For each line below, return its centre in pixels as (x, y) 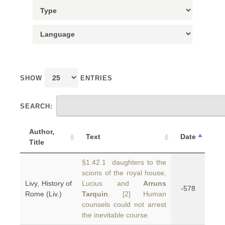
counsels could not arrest (124, 204)
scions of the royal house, (124, 173)
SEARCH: (36, 106)
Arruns (155, 183)
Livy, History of (48, 183)
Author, (42, 132)
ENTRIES (95, 78)
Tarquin (95, 194)
